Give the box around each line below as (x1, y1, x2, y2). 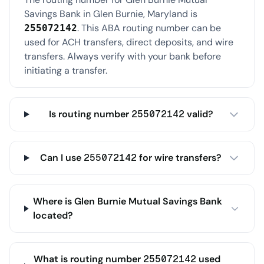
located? (33, 209, 74, 222)
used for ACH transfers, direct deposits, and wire (24, 36, 233, 48)
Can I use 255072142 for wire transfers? (40, 151, 222, 164)
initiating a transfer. (24, 64, 107, 77)
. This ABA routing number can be (77, 22, 221, 34)
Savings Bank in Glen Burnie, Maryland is (24, 8, 197, 20)
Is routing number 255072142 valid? (48, 108, 213, 120)
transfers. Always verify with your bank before (24, 50, 221, 62)
